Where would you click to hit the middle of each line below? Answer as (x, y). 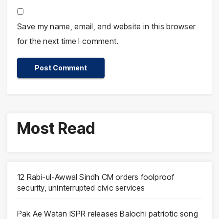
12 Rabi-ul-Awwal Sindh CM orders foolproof (96, 177)
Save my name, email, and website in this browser (107, 27)
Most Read (56, 129)
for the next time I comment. (68, 41)
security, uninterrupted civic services (81, 188)
